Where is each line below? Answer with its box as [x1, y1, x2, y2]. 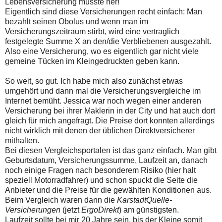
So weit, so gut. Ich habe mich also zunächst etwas [5, 77, 183, 86]
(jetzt [60, 206, 81, 215]
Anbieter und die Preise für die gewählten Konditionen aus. [5, 186, 212, 195]
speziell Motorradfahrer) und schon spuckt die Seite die [5, 176, 198, 185]
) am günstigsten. [119, 206, 179, 215]
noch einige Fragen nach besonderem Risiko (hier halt [5, 166, 196, 175]
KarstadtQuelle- [117, 196, 172, 205]
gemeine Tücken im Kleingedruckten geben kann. [5, 57, 179, 66]
